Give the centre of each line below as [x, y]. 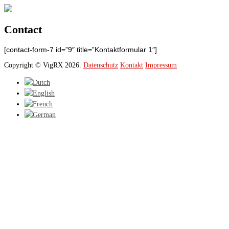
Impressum [161, 65]
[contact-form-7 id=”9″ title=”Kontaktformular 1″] [81, 49]
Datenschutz [101, 65]
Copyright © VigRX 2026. [44, 65]
